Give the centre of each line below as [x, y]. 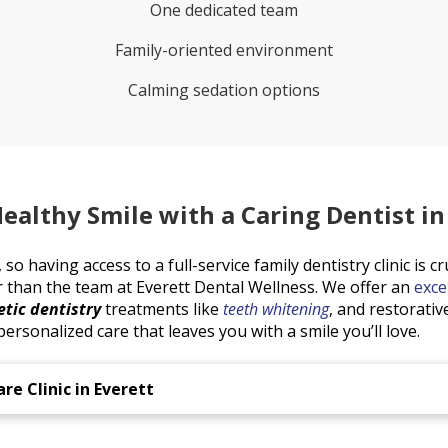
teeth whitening [275, 309]
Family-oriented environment [223, 50]
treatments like [161, 309]
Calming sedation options [223, 90]
